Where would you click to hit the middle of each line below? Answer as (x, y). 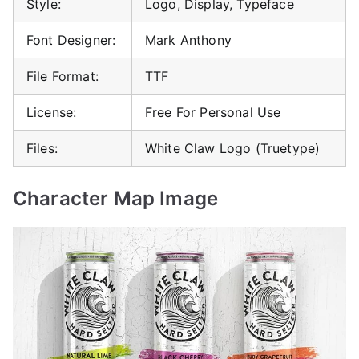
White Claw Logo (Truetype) (233, 148)
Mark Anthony (188, 40)
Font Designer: (71, 40)
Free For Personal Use (213, 112)
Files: (42, 148)
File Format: (63, 76)
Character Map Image (116, 198)
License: (52, 112)
